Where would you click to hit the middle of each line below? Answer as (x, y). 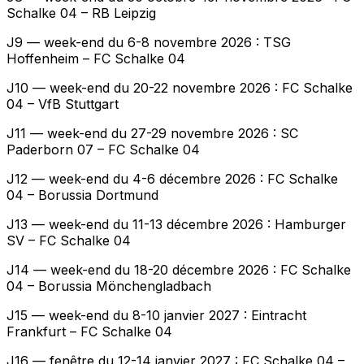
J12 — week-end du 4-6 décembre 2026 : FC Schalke (172, 179)
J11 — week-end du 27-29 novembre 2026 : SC (152, 134)
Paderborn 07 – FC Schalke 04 (103, 150)
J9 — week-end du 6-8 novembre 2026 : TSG (149, 43)
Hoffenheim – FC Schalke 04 (96, 59)
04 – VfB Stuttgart (63, 104)
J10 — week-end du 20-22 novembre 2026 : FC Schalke (180, 88)
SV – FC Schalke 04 (69, 241)
